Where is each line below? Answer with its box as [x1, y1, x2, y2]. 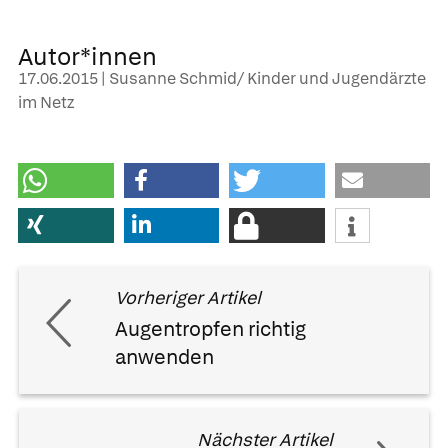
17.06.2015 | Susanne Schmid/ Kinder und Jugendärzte [18, 67, 426, 89]
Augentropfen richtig [115, 315, 306, 342]
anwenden [115, 343, 214, 370]
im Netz [18, 91, 74, 113]
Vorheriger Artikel [115, 285, 261, 309]
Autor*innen [18, 40, 157, 72]
